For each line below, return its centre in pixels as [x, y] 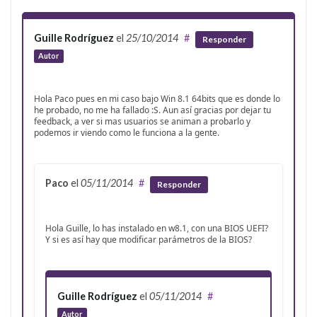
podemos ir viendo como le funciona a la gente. [127, 133]
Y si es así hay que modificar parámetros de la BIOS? [149, 239]
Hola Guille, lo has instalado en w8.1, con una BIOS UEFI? [157, 228]
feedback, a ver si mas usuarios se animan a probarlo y [142, 122]
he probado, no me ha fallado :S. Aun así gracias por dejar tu [152, 110]
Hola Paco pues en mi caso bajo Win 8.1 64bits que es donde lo [157, 99]
